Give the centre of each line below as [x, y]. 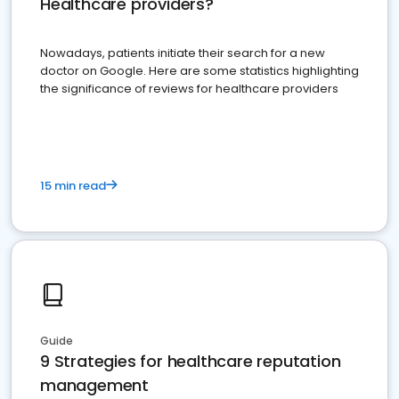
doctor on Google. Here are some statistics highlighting [199, 71]
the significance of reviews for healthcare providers [189, 89]
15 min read [73, 186]
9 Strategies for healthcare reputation [191, 362]
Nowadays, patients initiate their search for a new [183, 53]
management [94, 386]
